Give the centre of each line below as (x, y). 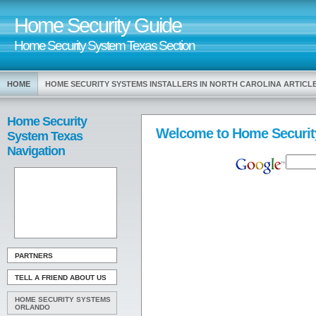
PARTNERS (34, 256)
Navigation (36, 151)
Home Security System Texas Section (104, 45)
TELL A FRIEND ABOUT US (61, 278)
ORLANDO (32, 307)
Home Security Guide (98, 25)
